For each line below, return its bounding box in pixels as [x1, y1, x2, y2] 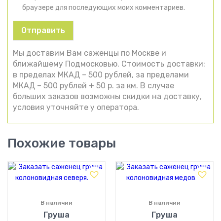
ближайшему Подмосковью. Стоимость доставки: [13, 59, 205, 69]
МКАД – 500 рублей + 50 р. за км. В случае [13, 80, 174, 90]
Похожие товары [7, 135, 116, 151]
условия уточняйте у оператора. [13, 102, 139, 112]
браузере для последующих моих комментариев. [22, 3, 185, 12]
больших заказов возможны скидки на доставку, [13, 91, 202, 101]
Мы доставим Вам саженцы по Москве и [13, 48, 166, 58]
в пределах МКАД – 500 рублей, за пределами [13, 70, 189, 79]
